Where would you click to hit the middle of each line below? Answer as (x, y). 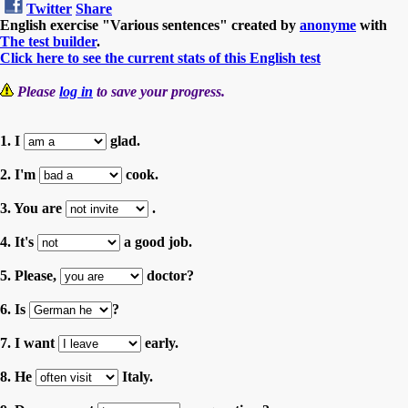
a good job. (156, 241)
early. (160, 342)
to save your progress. (159, 91)
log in (76, 91)
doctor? (168, 275)
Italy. (136, 376)
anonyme (328, 25)
